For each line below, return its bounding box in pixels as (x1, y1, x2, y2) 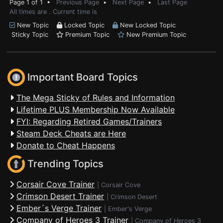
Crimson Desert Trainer (16, 191, 104, 201)
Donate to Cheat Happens (16, 140, 115, 150)
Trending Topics (25, 158, 104, 170)
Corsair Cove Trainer (16, 179, 95, 189)
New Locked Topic (118, 21, 176, 29)
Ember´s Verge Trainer (16, 203, 102, 213)
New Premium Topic (124, 31, 186, 38)
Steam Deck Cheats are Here (16, 128, 126, 138)
